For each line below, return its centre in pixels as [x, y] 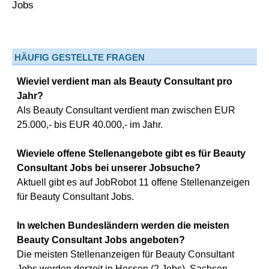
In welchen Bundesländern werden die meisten [123, 225]
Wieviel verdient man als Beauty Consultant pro [125, 81]
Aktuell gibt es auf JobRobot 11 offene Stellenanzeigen [133, 182]
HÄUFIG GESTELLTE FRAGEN [80, 57]
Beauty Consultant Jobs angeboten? [101, 240]
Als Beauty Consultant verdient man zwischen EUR [126, 110]
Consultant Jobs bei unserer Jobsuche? [109, 168]
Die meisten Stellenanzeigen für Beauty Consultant [125, 254]
